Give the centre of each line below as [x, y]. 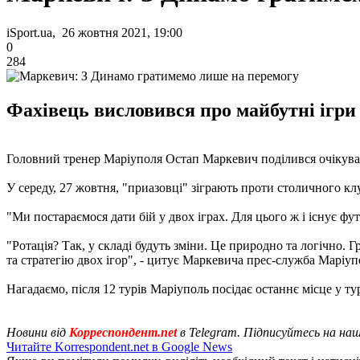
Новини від [38, 332]
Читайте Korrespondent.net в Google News [119, 346]
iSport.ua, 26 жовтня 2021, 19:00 [94, 32]
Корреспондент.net [123, 332]
